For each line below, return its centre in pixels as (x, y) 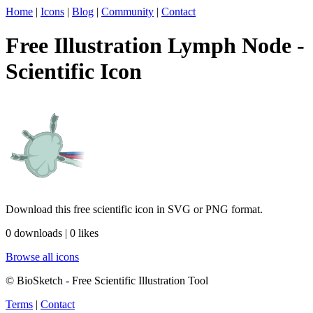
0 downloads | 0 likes (52, 233)
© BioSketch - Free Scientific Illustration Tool (107, 280)
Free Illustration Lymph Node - (155, 46)
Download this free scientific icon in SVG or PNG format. (134, 209)
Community (128, 12)
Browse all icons (42, 256)
